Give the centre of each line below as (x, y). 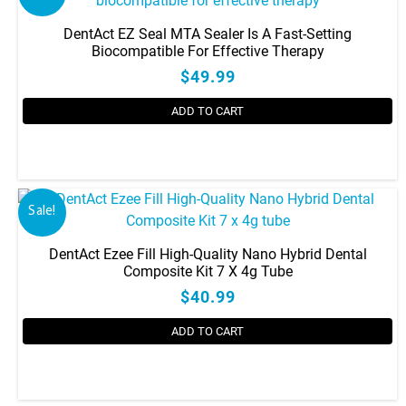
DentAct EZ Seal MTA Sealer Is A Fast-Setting (208, 34)
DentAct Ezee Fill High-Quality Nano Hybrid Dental (208, 254)
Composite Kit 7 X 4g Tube (208, 271)
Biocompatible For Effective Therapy (208, 51)
